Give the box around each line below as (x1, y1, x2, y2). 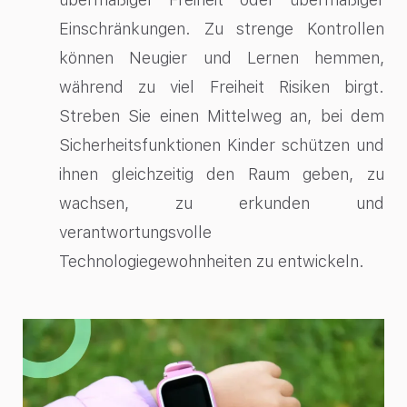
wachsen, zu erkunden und (59, 194, 384, 213)
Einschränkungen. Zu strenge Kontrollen (59, 19, 384, 39)
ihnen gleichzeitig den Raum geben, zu (59, 164, 384, 184)
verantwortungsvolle (59, 223, 212, 243)
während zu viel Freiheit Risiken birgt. (59, 77, 384, 97)
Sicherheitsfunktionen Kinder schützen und (59, 135, 384, 155)
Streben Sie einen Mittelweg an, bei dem (59, 106, 384, 126)
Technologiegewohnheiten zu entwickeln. (59, 252, 364, 272)
